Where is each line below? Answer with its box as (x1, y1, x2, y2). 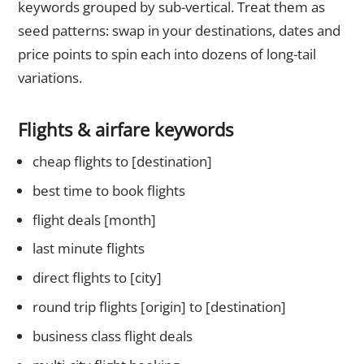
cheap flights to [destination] (32, 151, 212, 171)
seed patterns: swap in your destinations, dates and (18, 20, 340, 40)
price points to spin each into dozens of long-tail (18, 44, 316, 63)
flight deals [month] (32, 210, 156, 229)
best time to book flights (32, 180, 185, 200)
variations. (18, 67, 82, 87)
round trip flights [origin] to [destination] (32, 297, 286, 316)
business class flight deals (32, 326, 193, 345)
